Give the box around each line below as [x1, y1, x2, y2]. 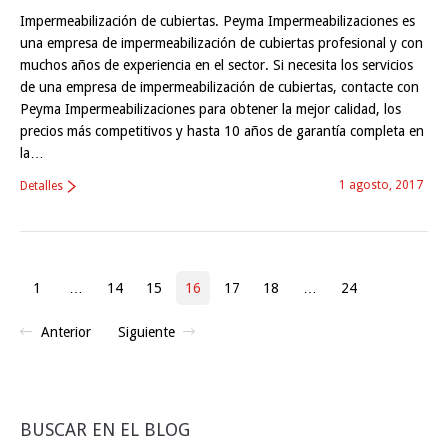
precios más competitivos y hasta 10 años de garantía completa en [20, 122, 424, 139]
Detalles [20, 178, 63, 193]
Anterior [41, 323, 91, 340]
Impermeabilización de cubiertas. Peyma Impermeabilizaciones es [20, 12, 415, 29]
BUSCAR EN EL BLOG [20, 418, 190, 440]
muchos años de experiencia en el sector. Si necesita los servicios [20, 56, 413, 73]
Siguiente [118, 323, 175, 340]
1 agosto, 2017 [339, 177, 423, 192]
